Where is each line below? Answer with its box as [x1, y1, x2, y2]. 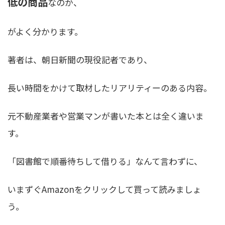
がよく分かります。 [8, 25, 83, 38]
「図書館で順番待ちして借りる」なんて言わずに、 [8, 155, 202, 168]
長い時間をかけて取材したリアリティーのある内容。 [8, 81, 212, 94]
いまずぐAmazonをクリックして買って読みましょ [8, 183, 201, 196]
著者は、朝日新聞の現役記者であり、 [8, 53, 152, 66]
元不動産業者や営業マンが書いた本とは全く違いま [8, 109, 204, 123]
